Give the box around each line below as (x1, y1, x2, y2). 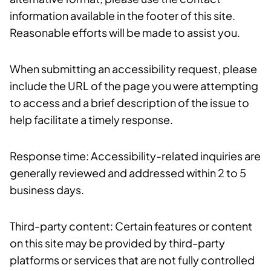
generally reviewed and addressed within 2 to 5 (10, 166, 246, 180)
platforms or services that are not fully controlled (10, 253, 255, 267)
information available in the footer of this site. (10, 8, 235, 22)
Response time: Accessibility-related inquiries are (10, 149, 261, 163)
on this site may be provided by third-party (10, 236, 225, 250)
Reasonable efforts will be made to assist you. (10, 25, 240, 39)
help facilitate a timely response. (10, 113, 173, 126)
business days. (10, 183, 84, 197)
